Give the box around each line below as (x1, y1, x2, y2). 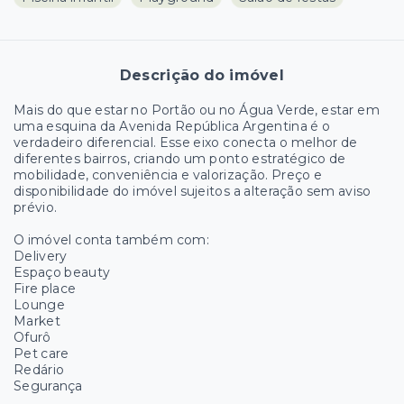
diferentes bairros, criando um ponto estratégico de (14, 150, 346, 167)
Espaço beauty (14, 263, 111, 280)
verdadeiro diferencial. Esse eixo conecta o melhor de (14, 133, 358, 151)
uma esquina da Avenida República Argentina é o (14, 117, 331, 134)
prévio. (14, 198, 58, 216)
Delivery (14, 247, 68, 264)
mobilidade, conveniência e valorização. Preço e (14, 166, 323, 183)
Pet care (14, 344, 69, 362)
